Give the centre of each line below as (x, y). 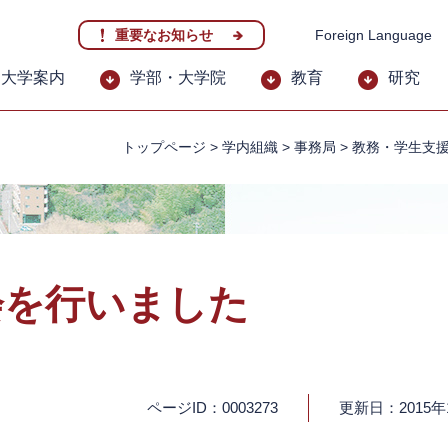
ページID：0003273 (212, 407)
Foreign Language (373, 35)
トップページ (164, 147)
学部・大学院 (178, 77)
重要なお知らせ (164, 35)
